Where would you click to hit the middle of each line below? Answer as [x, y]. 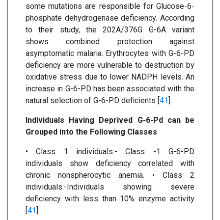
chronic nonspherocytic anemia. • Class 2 [110, 175]
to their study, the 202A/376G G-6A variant [110, 30]
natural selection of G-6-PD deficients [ [93, 101]
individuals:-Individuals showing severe [110, 187]
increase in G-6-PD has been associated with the [110, 89]
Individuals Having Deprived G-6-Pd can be [110, 120]
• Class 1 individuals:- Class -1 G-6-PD [110, 152]
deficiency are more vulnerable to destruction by [110, 65]
